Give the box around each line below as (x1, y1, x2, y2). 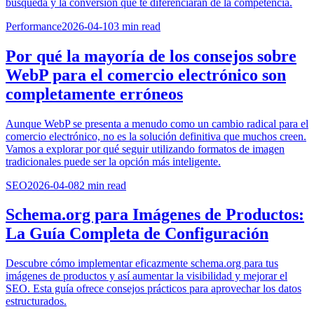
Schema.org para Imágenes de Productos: (6, 205, 304, 224)
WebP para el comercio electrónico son (6, 65, 286, 84)
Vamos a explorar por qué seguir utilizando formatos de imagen (6, 142, 285, 155)
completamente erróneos (6, 84, 183, 103)
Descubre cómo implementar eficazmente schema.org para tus (6, 257, 278, 270)
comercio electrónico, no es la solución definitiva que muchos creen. (6, 130, 306, 142)
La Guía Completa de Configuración (6, 224, 268, 243)
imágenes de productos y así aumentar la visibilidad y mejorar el (6, 270, 287, 282)
